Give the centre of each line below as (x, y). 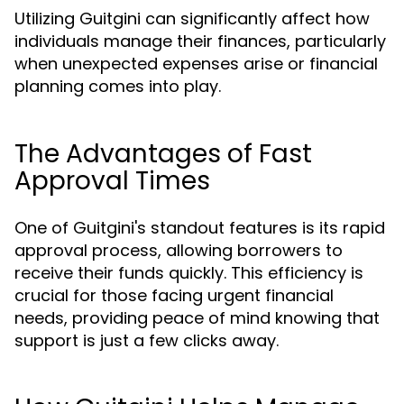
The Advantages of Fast (163, 154)
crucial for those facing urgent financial (174, 295)
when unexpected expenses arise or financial (196, 64)
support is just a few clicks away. (147, 340)
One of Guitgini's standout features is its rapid (200, 228)
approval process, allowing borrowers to (179, 250)
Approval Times (112, 181)
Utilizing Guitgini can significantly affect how (192, 18)
